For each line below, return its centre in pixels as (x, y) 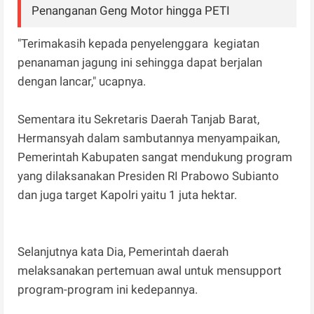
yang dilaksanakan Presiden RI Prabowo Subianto (149, 176)
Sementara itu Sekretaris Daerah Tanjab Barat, (139, 119)
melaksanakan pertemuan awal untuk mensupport (150, 270)
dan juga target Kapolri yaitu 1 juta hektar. (128, 194)
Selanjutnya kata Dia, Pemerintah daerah (123, 251)
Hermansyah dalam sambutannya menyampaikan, (149, 138)
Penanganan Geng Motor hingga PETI (131, 10)
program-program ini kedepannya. (108, 289)
